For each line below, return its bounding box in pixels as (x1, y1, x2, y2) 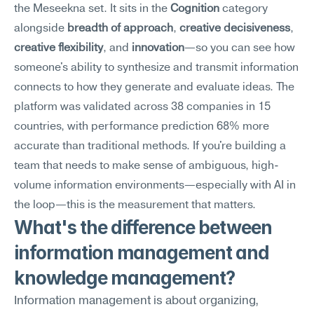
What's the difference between (14, 217, 272, 238)
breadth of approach (67, 23, 173, 34)
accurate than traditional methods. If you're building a (14, 141, 286, 152)
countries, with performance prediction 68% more (14, 121, 269, 132)
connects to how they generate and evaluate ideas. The (14, 82, 294, 93)
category (219, 4, 268, 15)
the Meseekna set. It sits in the (14, 4, 170, 15)
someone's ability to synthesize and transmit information (14, 62, 299, 74)
